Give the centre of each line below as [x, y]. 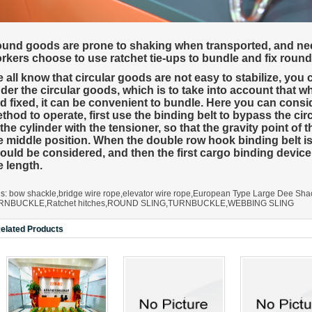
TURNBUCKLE [197, 203]
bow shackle [33, 193]
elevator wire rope [157, 193]
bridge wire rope [89, 193]
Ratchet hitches [76, 203]
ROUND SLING [136, 203]
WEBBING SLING [261, 203]
